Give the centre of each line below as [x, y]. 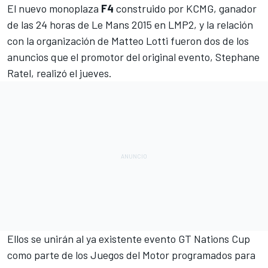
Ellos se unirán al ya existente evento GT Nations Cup [129, 239]
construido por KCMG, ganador [185, 9]
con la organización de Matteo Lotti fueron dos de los [128, 41]
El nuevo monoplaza [54, 9]
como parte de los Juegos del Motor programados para [131, 255]
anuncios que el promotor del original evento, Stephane [133, 57]
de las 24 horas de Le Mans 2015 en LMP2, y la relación [130, 25]
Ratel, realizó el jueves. [61, 73]
